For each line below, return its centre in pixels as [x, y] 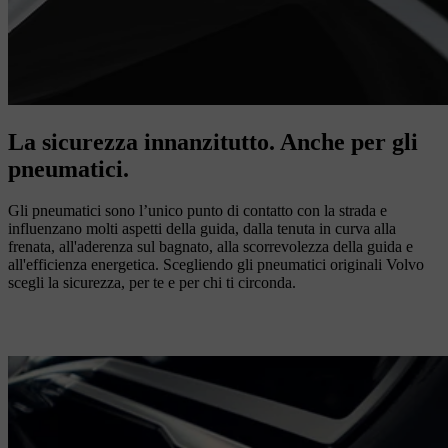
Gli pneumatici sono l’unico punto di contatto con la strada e [197, 211]
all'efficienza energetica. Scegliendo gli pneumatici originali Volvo [216, 265]
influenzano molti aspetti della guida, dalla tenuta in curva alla [202, 229]
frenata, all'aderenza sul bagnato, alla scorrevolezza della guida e [210, 247]
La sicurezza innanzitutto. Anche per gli [213, 141]
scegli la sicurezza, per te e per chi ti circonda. [152, 283]
